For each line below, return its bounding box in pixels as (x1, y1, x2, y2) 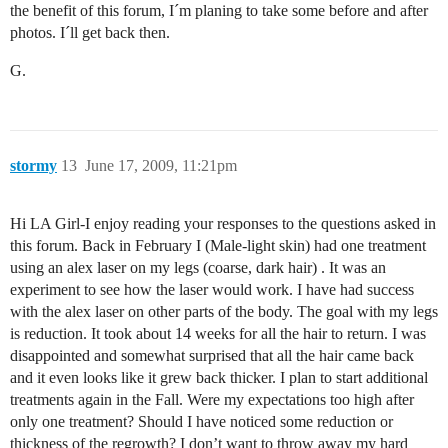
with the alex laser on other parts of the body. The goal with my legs (10, 302, 438, 320)
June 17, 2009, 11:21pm (85, 156, 237, 174)
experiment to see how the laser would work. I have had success (10, 280, 414, 298)
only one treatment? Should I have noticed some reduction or (10, 412, 393, 430)
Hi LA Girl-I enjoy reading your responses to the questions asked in (10, 214, 436, 232)
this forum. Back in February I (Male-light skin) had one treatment (10, 236, 426, 254)
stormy (10, 156, 57, 174)
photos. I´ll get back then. (10, 23, 170, 41)
